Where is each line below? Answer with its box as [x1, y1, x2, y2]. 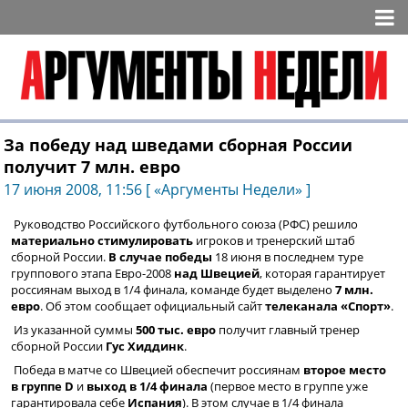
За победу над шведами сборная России [4, 133, 352, 156]
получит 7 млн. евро [4, 155, 180, 178]
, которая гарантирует [260, 264, 385, 281]
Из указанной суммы [14, 321, 136, 338]
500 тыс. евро [136, 321, 216, 338]
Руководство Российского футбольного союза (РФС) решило [14, 215, 358, 232]
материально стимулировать [11, 231, 193, 249]
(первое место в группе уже [208, 377, 368, 394]
